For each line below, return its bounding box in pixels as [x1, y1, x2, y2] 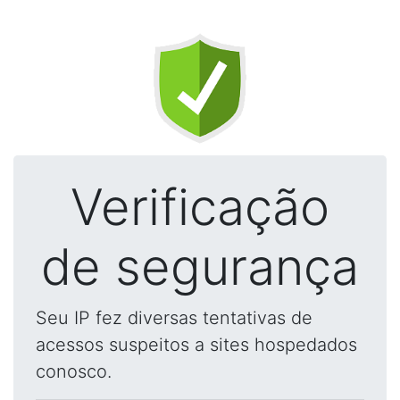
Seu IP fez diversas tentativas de [36, 307, 312, 329]
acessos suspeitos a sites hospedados [36, 334, 357, 355]
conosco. [36, 361, 112, 382]
